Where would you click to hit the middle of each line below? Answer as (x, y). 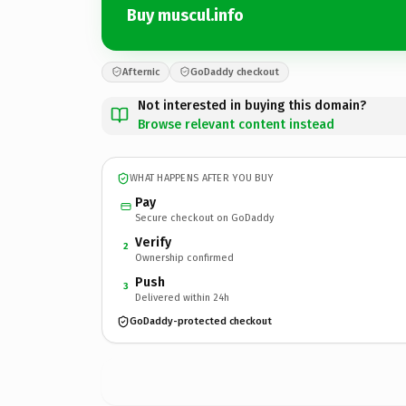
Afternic (141, 72)
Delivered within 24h (182, 297)
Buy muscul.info (185, 15)
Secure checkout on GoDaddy (204, 217)
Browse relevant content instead (236, 124)
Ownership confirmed (184, 257)
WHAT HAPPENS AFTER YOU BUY (202, 178)
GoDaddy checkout (235, 72)
